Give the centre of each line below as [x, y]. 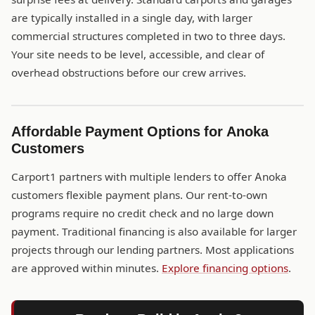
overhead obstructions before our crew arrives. [129, 73]
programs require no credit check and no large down [142, 214]
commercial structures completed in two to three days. [148, 37]
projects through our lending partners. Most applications [153, 250]
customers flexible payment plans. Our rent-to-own [139, 195]
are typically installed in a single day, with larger [132, 18]
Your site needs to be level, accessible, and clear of [138, 55]
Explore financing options [225, 269]
